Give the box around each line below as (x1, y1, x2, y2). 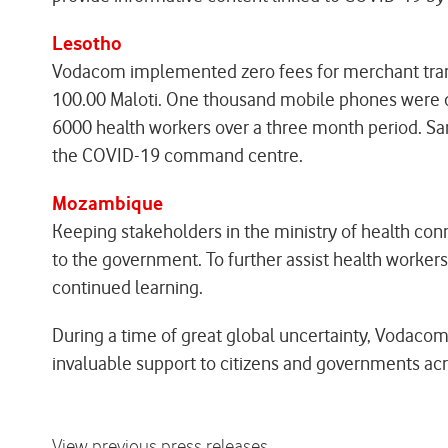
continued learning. (52, 276, 203, 299)
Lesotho (52, 32, 122, 55)
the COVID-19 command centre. (52, 144, 303, 167)
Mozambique (52, 192, 163, 215)
